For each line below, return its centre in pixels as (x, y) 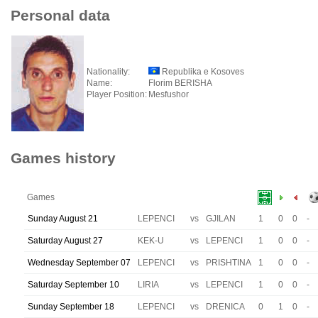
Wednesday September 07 (79, 263)
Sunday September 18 (71, 307)
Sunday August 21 (63, 219)
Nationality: (108, 72)
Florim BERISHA (180, 83)
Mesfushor (169, 94)
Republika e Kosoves (202, 72)
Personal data (60, 15)
